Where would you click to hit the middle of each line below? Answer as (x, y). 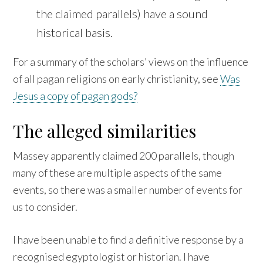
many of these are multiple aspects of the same (118, 172)
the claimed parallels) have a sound (122, 13)
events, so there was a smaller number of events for (128, 189)
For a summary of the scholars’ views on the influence (131, 61)
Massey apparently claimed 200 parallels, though (124, 155)
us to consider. (45, 206)
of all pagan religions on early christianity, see (117, 78)
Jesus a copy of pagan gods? (75, 95)
